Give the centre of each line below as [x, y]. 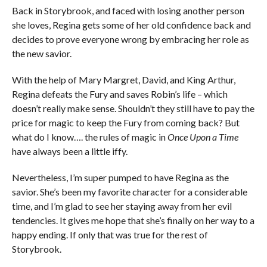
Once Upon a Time [203, 136]
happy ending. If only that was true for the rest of [110, 234]
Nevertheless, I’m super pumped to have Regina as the [120, 177]
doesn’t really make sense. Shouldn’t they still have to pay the [133, 108]
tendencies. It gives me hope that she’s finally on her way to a [133, 220]
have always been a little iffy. [69, 151]
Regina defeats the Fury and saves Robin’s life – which [119, 94]
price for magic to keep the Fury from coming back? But [125, 122]
